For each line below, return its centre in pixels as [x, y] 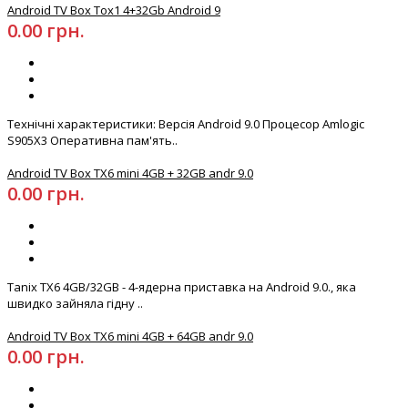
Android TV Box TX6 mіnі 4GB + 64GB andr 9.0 [130, 337]
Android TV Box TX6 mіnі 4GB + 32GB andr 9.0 [130, 173]
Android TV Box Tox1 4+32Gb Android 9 [114, 10]
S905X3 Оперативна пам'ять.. [92, 141]
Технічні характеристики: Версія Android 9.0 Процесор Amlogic [186, 124]
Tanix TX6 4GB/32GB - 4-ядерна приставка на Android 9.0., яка [182, 287]
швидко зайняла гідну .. [75, 304]
